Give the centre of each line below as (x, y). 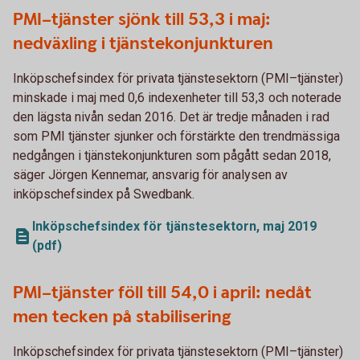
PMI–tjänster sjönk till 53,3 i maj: (142, 19)
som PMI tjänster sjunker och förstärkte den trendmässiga (176, 136)
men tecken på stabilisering (122, 317)
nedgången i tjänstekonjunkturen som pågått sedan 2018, (172, 155)
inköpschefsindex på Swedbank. (104, 194)
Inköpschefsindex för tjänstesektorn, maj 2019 (174, 226)
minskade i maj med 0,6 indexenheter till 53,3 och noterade (177, 97)
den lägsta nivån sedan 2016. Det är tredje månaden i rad (171, 117)
